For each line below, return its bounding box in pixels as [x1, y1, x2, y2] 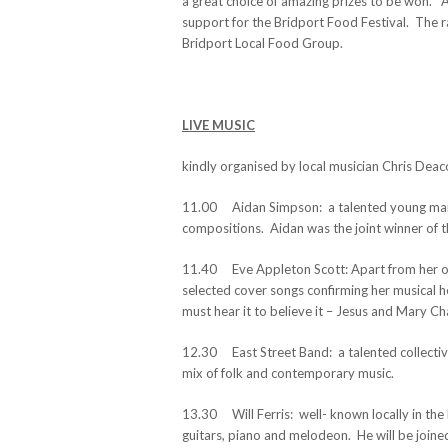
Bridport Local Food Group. [182, 34, 343, 51]
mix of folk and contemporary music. [182, 364, 394, 381]
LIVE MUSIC [182, 116, 255, 133]
